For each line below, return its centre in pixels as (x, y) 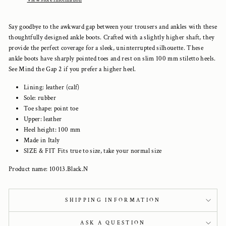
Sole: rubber (40, 98)
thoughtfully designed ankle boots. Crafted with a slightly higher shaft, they (112, 37)
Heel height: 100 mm (52, 130)
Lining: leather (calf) (52, 87)
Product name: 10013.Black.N (48, 169)
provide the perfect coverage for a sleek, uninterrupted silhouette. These (106, 48)
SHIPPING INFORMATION (113, 200)
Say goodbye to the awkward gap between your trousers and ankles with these (113, 27)
